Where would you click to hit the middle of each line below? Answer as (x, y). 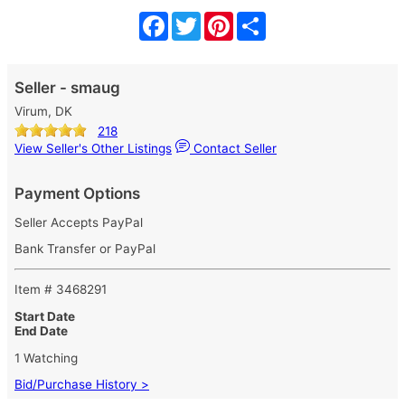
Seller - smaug (67, 88)
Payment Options (77, 193)
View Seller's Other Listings (93, 148)
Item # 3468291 (61, 290)
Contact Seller (233, 148)
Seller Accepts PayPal (79, 222)
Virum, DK (43, 111)
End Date (41, 330)
